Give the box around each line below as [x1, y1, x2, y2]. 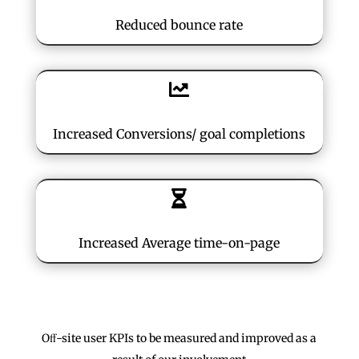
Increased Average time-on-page [79, 234, 280, 251]
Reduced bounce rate [115, 16, 244, 33]
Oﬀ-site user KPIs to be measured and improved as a [42, 330, 317, 345]
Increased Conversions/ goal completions [53, 125, 306, 142]
